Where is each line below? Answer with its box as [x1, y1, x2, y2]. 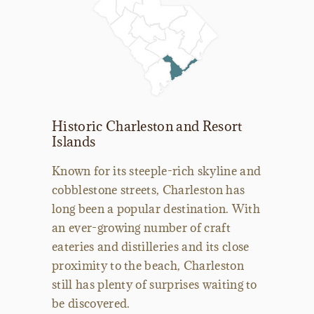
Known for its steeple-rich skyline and [52, 163, 261, 179]
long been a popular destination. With [52, 201, 260, 217]
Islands [52, 133, 96, 151]
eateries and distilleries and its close [52, 239, 250, 255]
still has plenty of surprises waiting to [52, 277, 257, 293]
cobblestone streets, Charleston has [52, 182, 245, 198]
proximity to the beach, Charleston [52, 258, 244, 274]
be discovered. [52, 296, 130, 312]
